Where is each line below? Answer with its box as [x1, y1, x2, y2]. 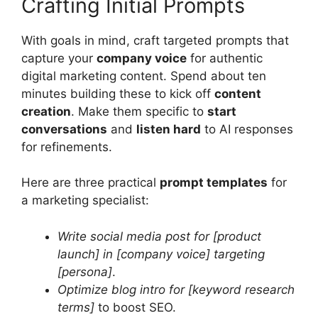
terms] [57, 300, 94, 314]
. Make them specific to [71, 104, 207, 119]
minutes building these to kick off [21, 86, 214, 101]
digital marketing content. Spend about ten [21, 68, 266, 83]
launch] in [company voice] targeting [57, 246, 265, 261]
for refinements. [21, 139, 112, 154]
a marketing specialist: [21, 193, 149, 207]
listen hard [136, 121, 201, 136]
